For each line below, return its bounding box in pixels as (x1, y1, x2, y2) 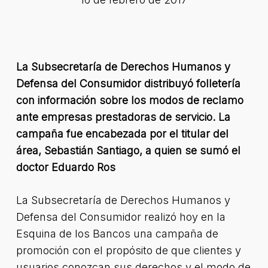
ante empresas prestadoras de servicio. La (16, 111, 230, 123)
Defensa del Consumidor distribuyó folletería (16, 77, 240, 90)
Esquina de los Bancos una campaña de (16, 227, 218, 240)
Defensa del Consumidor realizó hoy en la (16, 211, 226, 223)
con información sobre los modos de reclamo (16, 94, 243, 106)
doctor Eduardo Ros (16, 161, 115, 173)
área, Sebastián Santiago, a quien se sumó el (16, 144, 240, 157)
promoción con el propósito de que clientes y (16, 244, 241, 257)
